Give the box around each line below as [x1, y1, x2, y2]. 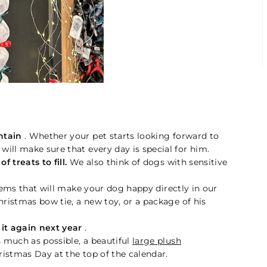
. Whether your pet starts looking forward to [21, 131, 219, 141]
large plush [132, 235, 181, 246]
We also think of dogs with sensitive [67, 157, 228, 167]
